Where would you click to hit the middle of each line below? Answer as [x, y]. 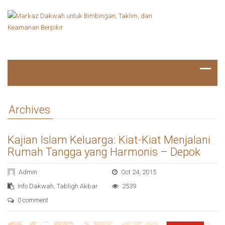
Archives [29, 110]
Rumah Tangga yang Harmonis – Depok [104, 152]
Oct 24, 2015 [138, 172]
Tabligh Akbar [77, 186]
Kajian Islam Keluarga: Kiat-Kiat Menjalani [109, 140]
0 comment [33, 200]
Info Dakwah [36, 186]
